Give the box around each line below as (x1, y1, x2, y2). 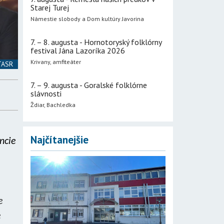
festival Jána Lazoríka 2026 (30, 45, 125, 55)
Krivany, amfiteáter (30, 58, 81, 65)
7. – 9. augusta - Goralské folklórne (30, 80, 147, 90)
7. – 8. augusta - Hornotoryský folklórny (30, 37, 161, 47)
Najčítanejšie (30, 133, 88, 146)
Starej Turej (30, 2, 69, 12)
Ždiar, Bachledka (30, 101, 75, 108)
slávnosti (30, 88, 61, 98)
